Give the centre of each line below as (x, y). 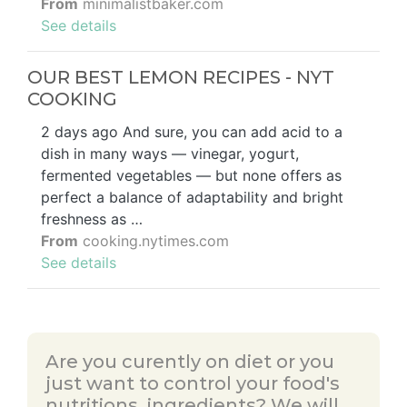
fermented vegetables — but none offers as (191, 175)
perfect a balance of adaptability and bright (192, 197)
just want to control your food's (193, 383)
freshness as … (92, 218)
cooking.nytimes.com (154, 240)
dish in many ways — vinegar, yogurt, (170, 153)
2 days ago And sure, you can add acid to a (192, 131)
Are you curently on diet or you (190, 361)
